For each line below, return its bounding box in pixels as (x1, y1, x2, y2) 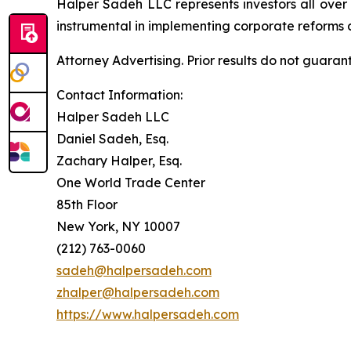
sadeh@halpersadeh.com (56, 262, 212, 278)
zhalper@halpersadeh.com (56, 284, 219, 300)
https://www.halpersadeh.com (56, 306, 239, 322)
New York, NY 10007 (56, 218, 180, 234)
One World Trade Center (56, 174, 205, 190)
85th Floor (56, 196, 118, 212)
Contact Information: (56, 86, 183, 103)
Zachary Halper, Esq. (56, 152, 182, 168)
